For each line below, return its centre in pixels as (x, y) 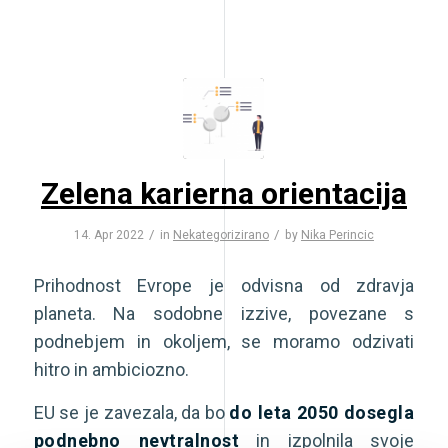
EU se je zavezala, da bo (131, 412)
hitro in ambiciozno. (111, 369)
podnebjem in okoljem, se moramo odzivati (224, 341)
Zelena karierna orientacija (223, 194)
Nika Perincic (337, 235)
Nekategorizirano (220, 235)
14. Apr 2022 (108, 235)
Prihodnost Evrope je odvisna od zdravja (224, 285)
